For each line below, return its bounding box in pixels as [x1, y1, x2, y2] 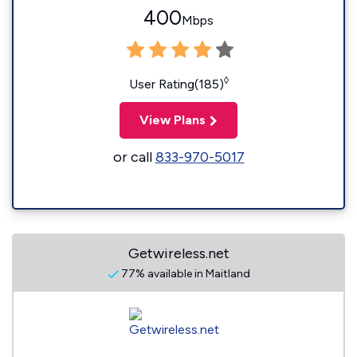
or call [112, 148, 155, 166]
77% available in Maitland [118, 267, 250, 280]
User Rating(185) [128, 76, 224, 92]
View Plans [139, 112, 206, 127]
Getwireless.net [127, 245, 229, 262]
